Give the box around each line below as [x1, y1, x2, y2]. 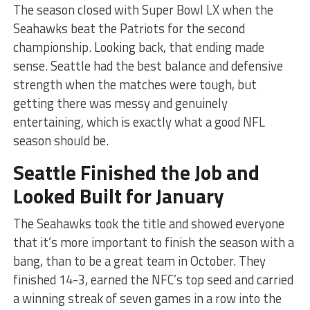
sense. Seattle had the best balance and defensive [12, 55, 283, 75]
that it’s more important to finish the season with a [12, 232, 294, 252]
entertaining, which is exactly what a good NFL [12, 111, 265, 131]
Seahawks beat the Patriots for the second [12, 18, 245, 38]
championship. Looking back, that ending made [12, 37, 264, 57]
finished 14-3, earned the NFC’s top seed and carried [12, 269, 293, 289]
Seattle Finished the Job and [12, 156, 259, 188]
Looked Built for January [12, 180, 224, 211]
